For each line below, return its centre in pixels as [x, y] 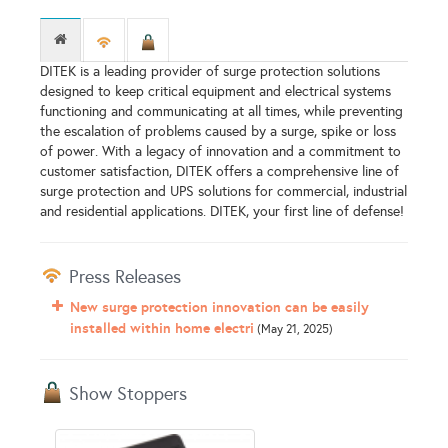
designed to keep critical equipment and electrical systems [215, 92]
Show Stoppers [125, 394]
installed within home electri [162, 328]
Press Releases [122, 277]
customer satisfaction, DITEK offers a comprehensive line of [219, 172]
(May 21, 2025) [293, 329]
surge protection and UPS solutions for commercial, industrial [223, 192]
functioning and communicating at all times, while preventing [221, 112]
